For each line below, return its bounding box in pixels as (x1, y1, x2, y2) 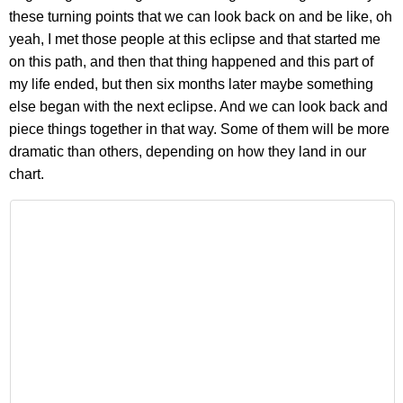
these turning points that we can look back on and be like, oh (9, 8, 392, 24)
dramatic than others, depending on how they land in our (9, 143, 366, 159)
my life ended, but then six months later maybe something (9, 76, 373, 92)
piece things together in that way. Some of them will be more (9, 121, 390, 137)
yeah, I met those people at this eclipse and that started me (9, 31, 381, 47)
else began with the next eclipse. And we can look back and (9, 98, 388, 114)
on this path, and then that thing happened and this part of (9, 53, 373, 69)
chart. (9, 166, 44, 182)
